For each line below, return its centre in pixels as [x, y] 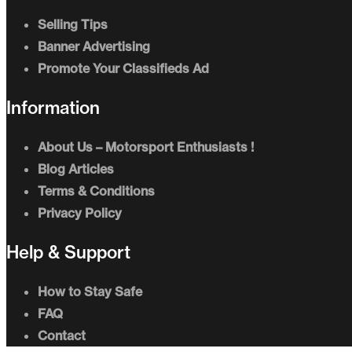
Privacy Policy [80, 213]
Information [53, 107]
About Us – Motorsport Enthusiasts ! [146, 147]
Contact [62, 335]
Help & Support [68, 252]
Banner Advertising [94, 46]
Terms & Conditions [96, 191]
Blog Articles [76, 169]
